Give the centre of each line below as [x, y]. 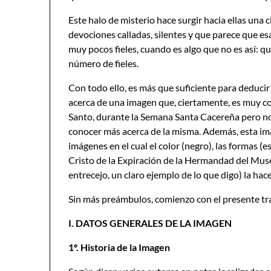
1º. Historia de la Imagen [119, 247]
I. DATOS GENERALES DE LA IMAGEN [150, 223]
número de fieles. [103, 63]
